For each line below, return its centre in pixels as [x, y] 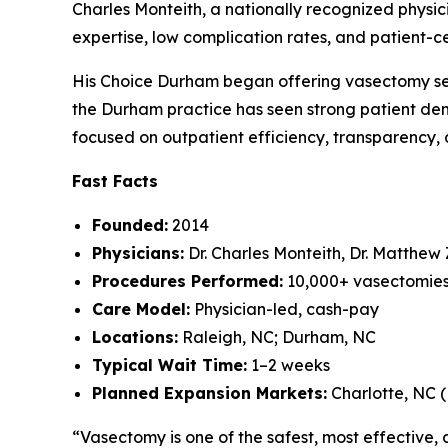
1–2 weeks [288, 364]
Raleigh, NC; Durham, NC [277, 336]
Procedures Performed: [187, 280]
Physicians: [138, 252]
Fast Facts [115, 180]
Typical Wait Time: [169, 364]
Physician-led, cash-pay [284, 308]
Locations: [135, 336]
